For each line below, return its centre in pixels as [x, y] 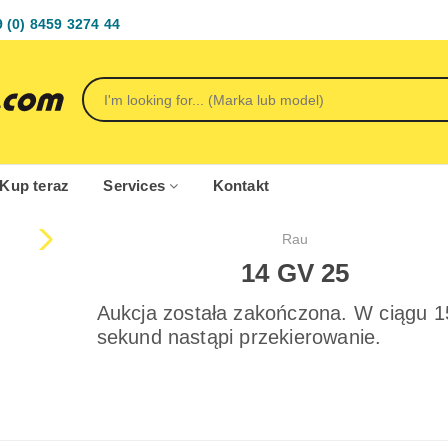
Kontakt [241, 185]
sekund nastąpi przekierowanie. [239, 337]
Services [136, 185]
